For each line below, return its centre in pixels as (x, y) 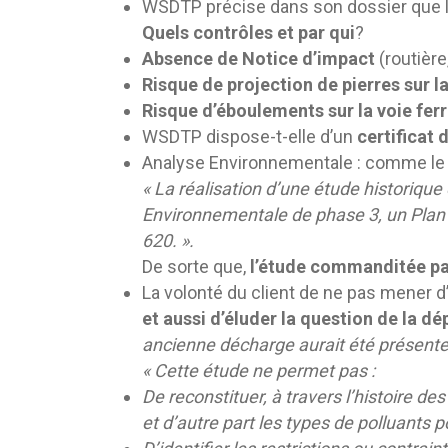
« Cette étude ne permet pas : (258, 371)
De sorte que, (196, 267)
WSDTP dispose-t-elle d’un (249, 137)
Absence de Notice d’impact (258, 59)
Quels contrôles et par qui (248, 33)
